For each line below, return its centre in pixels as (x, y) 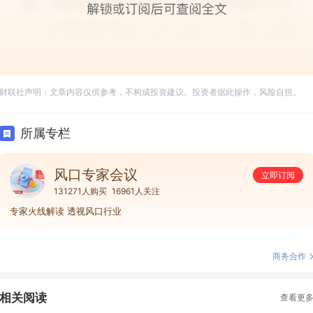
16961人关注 (136, 191)
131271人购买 (80, 191)
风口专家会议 (96, 174)
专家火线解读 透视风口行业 (66, 211)
